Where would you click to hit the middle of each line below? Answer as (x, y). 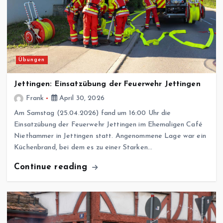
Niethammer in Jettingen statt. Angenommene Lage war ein (110, 136)
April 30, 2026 (81, 98)
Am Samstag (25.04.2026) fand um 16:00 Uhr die (93, 113)
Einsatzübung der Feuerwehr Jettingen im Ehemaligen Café (108, 124)
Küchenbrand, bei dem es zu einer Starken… (83, 147)
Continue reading (52, 167)
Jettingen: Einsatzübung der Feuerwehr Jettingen (107, 84)
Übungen (32, 60)
